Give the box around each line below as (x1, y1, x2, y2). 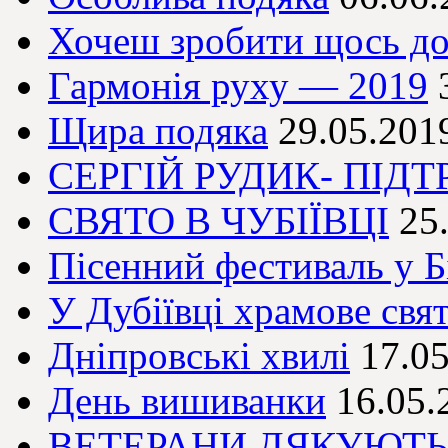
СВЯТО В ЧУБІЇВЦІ (48, 199, 389, 243)
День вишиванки (48, 379, 326, 423)
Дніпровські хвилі (48, 334, 350, 378)
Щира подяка (48, 109, 268, 153)
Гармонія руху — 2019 (48, 64, 428, 108)
